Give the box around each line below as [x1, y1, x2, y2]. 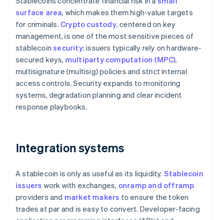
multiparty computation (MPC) [65, 55, 176, 65]
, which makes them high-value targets [62, 7, 193, 18]
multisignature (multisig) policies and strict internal [16, 66, 187, 77]
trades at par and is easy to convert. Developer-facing [16, 204, 200, 214]
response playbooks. [16, 102, 87, 112]
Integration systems [16, 140, 124, 156]
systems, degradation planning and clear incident [16, 90, 182, 100]
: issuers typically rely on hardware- [82, 43, 202, 53]
